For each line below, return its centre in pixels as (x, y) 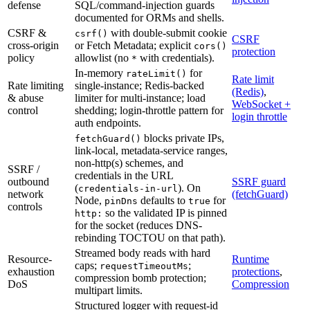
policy (21, 57)
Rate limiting (36, 85)
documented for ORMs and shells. (149, 17)
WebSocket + (261, 104)
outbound (28, 181)
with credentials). (176, 57)
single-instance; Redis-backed (139, 85)
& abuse (26, 98)
